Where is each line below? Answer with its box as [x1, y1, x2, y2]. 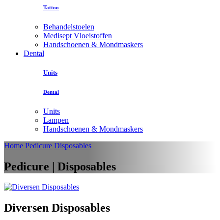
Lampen [43, 115, 69, 124]
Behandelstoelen [43, 22, 94, 31]
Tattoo [43, 4, 59, 10]
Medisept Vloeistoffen [43, 31, 112, 40]
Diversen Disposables [4, 201, 110, 215]
